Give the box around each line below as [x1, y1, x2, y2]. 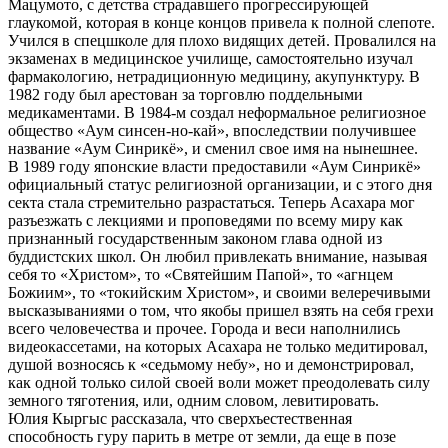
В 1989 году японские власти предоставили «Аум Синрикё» [8, 157, 421, 175]
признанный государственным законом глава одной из [8, 229, 382, 247]
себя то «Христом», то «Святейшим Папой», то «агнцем [8, 265, 393, 283]
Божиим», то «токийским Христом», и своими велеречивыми [8, 283, 431, 301]
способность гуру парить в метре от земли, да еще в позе [8, 427, 396, 445]
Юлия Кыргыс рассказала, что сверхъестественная [8, 409, 352, 427]
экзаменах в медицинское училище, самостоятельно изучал [8, 49, 413, 67]
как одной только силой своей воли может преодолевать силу [8, 373, 430, 391]
